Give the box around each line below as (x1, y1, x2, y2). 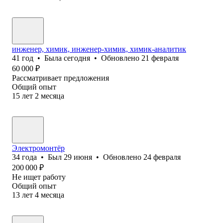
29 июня (64, 152, 92, 161)
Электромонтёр (12, 143, 65, 152)
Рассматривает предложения (12, 73, 109, 82)
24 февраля (143, 152, 181, 161)
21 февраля (141, 53, 179, 62)
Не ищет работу (12, 172, 66, 181)
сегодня (64, 53, 90, 62)
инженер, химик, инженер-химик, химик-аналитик (12, 44, 186, 53)
